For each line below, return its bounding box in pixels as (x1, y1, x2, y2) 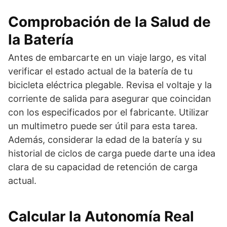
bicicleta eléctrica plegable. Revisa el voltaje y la (8, 79, 212, 90)
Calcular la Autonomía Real (8, 207, 194, 225)
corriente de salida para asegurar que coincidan (8, 93, 211, 104)
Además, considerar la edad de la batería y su (8, 134, 202, 145)
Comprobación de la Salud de (8, 13, 211, 30)
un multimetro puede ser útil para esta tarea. (8, 120, 198, 131)
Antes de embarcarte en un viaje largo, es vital (8, 52, 206, 63)
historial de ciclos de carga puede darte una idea (8, 147, 215, 159)
